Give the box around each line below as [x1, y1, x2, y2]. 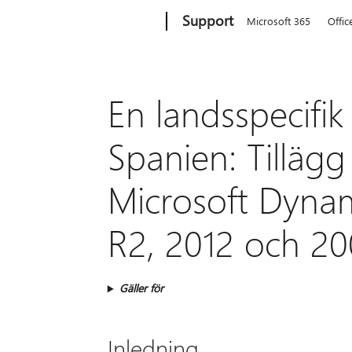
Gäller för [119, 280, 163, 296]
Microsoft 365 [247, 14, 311, 27]
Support [182, 11, 234, 30]
